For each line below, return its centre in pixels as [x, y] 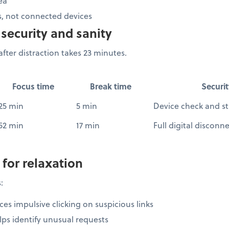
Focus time [33, 86]
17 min [88, 125]
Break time [111, 86]
